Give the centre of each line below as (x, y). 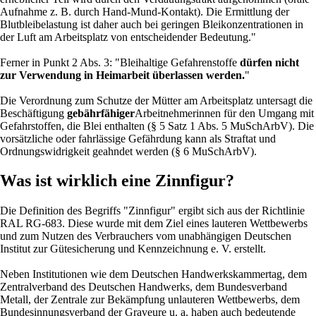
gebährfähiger (101, 113)
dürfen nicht (269, 62)
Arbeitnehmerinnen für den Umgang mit (224, 113)
